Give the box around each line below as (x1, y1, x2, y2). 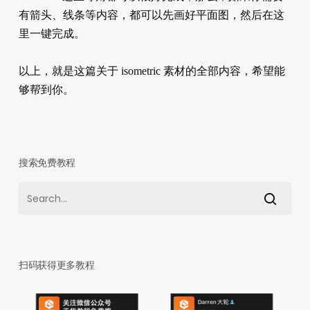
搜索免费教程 (18, 155, 76, 170)
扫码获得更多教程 (18, 257, 95, 272)
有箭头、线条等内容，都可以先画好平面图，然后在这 (18, 8, 284, 21)
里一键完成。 (18, 27, 85, 39)
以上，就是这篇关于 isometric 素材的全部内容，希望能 (18, 64, 285, 77)
